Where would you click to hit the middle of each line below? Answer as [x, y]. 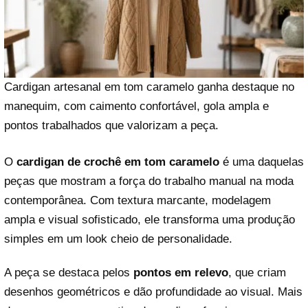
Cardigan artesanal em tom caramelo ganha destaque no [149, 87]
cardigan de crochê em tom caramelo [118, 162]
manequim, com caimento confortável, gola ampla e [136, 106]
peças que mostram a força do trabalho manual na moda [149, 181]
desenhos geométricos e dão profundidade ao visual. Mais [153, 292]
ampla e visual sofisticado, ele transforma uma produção [150, 220]
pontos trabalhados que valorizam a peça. [111, 125]
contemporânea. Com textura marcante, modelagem [137, 200]
